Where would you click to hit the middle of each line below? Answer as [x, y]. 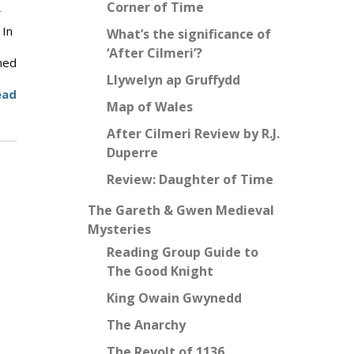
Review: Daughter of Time [190, 179]
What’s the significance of [189, 34]
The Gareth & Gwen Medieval [181, 210]
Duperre [132, 153]
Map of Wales [150, 107]
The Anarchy [146, 325]
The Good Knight [160, 271]
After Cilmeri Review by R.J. [193, 134]
